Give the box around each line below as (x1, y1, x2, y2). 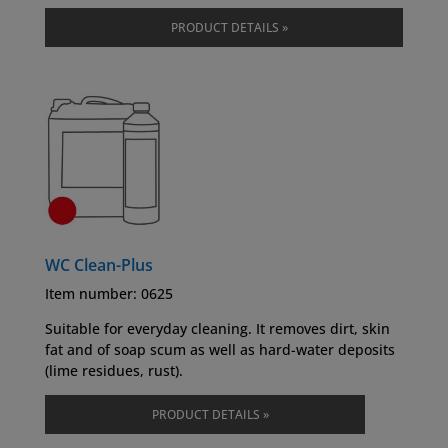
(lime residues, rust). (44, 360, 183, 380)
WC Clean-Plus (44, 253, 153, 276)
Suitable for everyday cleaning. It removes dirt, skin (44, 318, 390, 338)
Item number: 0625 (44, 283, 173, 303)
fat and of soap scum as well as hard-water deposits (44, 339, 395, 359)
